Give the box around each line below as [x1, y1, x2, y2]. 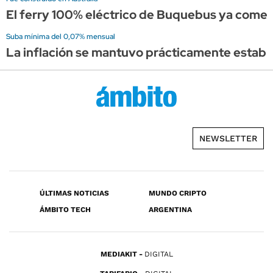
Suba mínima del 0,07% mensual [6, 31, 115, 41]
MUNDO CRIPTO [149, 189, 207, 198]
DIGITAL [144, 250, 173, 259]
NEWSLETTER [199, 133, 257, 144]
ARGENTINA [149, 205, 192, 214]
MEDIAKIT [100, 250, 137, 259]
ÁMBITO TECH [40, 205, 91, 214]
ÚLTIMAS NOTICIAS [40, 189, 109, 198]
